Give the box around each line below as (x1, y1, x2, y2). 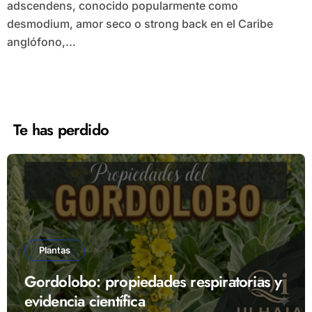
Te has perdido (13, 118, 109, 141)
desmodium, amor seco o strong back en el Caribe (6, 16, 273, 31)
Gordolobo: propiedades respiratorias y (24, 270, 282, 292)
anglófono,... (6, 34, 76, 49)
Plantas (38, 244, 70, 256)
